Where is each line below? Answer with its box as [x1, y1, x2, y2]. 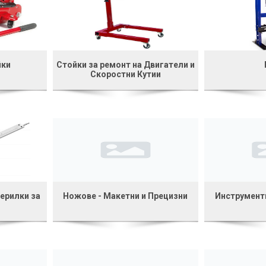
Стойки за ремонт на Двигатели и [56, 59, 195, 69]
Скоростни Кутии [90, 69, 161, 79]
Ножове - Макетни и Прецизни [63, 191, 188, 201]
